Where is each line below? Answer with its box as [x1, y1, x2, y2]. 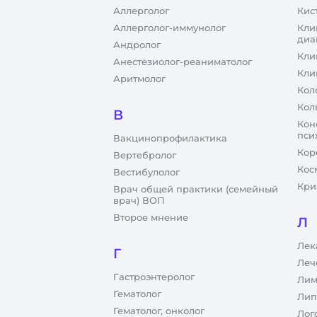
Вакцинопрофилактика [113, 132, 227, 144]
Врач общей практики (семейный [113, 183, 278, 195]
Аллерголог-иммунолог [113, 22, 226, 33]
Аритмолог [113, 73, 166, 84]
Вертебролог [113, 149, 176, 161]
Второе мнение [113, 212, 188, 223]
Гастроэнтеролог [113, 271, 195, 282]
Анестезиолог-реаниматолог [113, 56, 252, 67]
